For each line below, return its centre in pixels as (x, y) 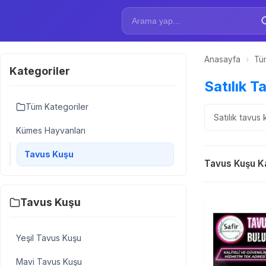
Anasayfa (222, 59)
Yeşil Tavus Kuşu (49, 238)
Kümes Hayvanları (51, 130)
